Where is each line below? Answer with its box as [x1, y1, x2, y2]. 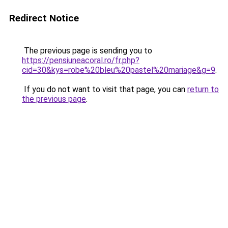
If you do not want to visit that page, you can [22, 84, 187, 94]
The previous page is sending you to [22, 46, 152, 55]
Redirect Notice [9, 12, 79, 24]
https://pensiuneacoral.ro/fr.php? [22, 55, 139, 65]
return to [187, 84, 219, 94]
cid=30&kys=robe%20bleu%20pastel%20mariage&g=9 [22, 65, 215, 75]
